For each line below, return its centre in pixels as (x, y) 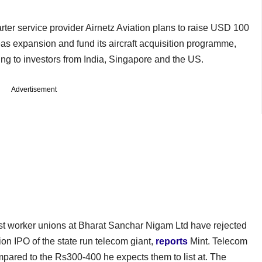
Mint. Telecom (218, 241)
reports (172, 241)
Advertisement (34, 89)
